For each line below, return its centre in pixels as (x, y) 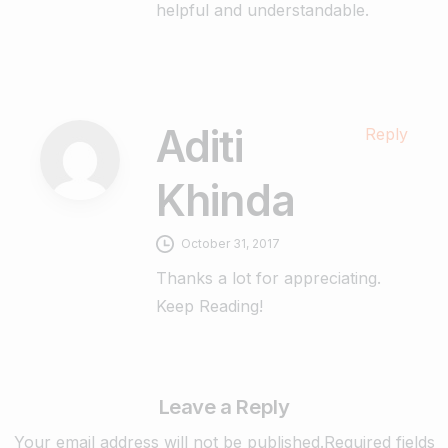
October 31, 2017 (230, 243)
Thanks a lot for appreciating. (268, 277)
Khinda (225, 200)
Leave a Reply (224, 406)
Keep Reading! (209, 305)
